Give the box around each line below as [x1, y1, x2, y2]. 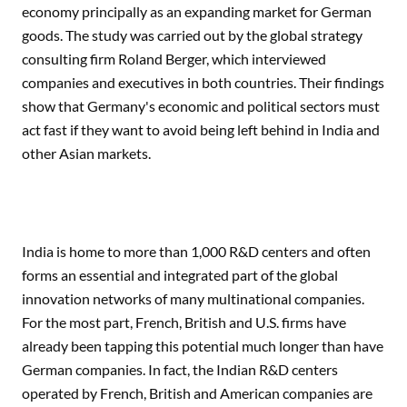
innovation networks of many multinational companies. [22, 290, 364, 307]
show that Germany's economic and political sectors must [22, 97, 380, 114]
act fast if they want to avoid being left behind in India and [22, 121, 380, 138]
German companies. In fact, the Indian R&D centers [22, 361, 338, 378]
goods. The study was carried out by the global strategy [22, 26, 362, 44]
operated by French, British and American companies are [22, 384, 372, 402]
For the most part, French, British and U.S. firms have [22, 313, 346, 331]
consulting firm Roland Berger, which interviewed [22, 50, 326, 67]
